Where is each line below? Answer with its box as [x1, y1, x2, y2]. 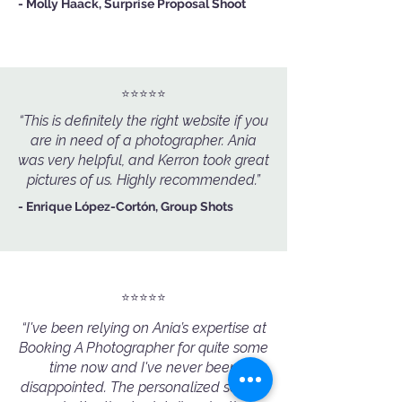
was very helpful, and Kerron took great [18, 152, 269, 169]
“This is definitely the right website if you [19, 112, 268, 129]
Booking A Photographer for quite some [19, 339, 268, 356]
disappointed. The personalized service [20, 379, 267, 396]
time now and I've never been [49, 359, 238, 376]
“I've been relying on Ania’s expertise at [21, 319, 267, 336]
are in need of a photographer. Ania [31, 132, 257, 149]
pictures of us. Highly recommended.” [27, 171, 260, 188]
